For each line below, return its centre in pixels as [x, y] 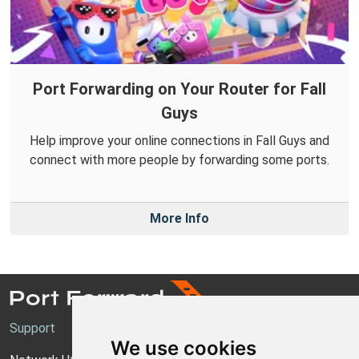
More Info [179, 219]
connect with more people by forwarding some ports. [179, 160]
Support [32, 329]
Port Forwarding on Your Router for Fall [179, 89]
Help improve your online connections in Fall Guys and [179, 141]
